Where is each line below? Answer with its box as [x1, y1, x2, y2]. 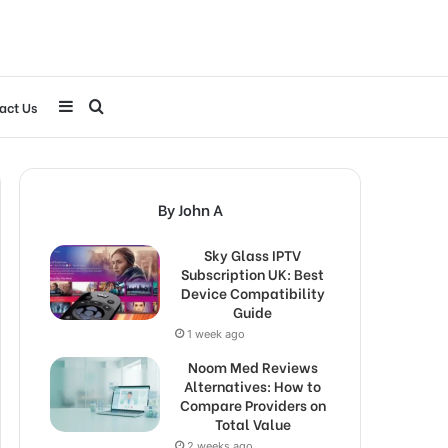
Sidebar [72, 96, 130, 116]
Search [102, 96, 155, 116]
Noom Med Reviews [187, 356, 318, 377]
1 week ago [187, 327, 245, 341]
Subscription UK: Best [181, 263, 324, 284]
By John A [157, 198, 223, 220]
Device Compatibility [180, 282, 325, 303]
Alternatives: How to [184, 375, 321, 396]
